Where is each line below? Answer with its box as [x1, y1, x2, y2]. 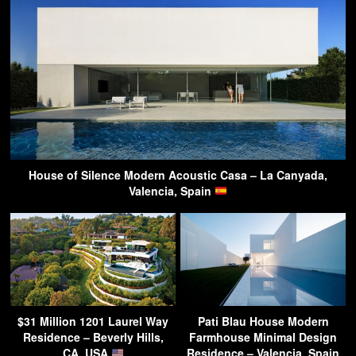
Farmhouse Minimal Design [189, 328, 337, 345]
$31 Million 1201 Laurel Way [17, 312, 168, 329]
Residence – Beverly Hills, [22, 328, 164, 345]
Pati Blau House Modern [197, 312, 329, 329]
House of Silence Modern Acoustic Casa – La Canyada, [29, 166, 327, 183]
